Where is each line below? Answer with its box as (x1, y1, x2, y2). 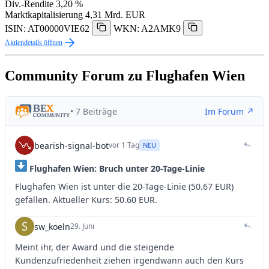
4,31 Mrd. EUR (85, 10, 145, 20)
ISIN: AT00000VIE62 (5, 23, 89, 34)
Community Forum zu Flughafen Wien (5, 68, 245, 84)
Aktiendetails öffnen (5, 38, 62, 47)
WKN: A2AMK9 (113, 23, 181, 34)
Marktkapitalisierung (5, 10, 83, 20)
